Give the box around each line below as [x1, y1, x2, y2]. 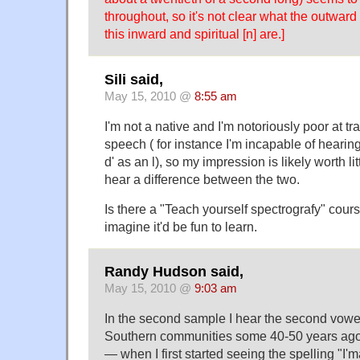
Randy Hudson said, [104, 264, 243, 280]
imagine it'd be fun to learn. [104, 219, 257, 234]
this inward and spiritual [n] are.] [104, 27, 284, 42]
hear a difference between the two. [104, 171, 300, 186]
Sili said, [104, 71, 163, 88]
